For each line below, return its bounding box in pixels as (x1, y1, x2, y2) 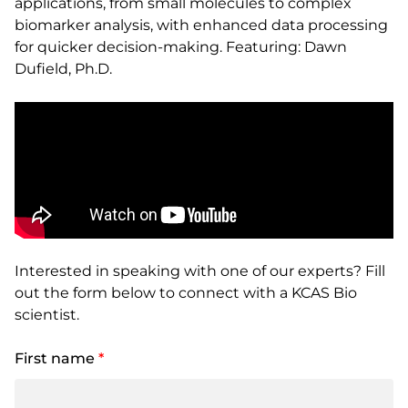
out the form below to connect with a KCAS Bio (15, 284, 357, 301)
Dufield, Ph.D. (15, 60, 112, 77)
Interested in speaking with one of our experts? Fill (15, 262, 385, 280)
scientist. (15, 306, 79, 323)
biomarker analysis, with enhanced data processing (15, 16, 388, 34)
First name (15, 350, 98, 367)
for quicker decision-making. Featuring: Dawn (15, 38, 347, 56)
